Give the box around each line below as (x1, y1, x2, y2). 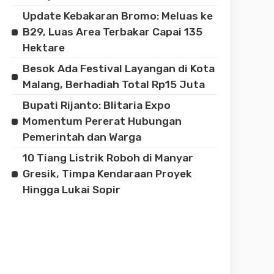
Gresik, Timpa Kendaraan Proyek (23, 167, 193, 180)
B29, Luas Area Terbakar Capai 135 (23, 25, 203, 38)
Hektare (23, 41, 65, 54)
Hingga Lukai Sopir (23, 183, 121, 196)
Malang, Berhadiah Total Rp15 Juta (23, 78, 206, 91)
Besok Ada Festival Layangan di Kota (23, 62, 215, 75)
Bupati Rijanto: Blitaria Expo (23, 98, 171, 111)
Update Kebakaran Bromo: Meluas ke (23, 9, 213, 22)
